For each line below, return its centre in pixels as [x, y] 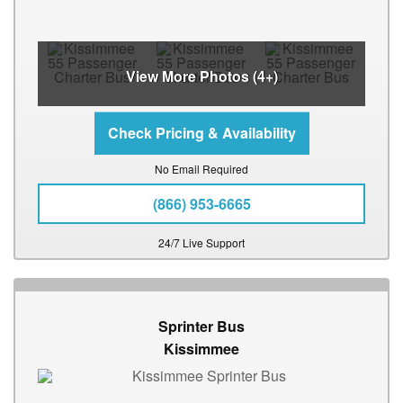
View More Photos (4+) [201, 76]
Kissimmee [201, 349]
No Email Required [201, 169]
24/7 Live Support [201, 243]
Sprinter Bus [201, 327]
